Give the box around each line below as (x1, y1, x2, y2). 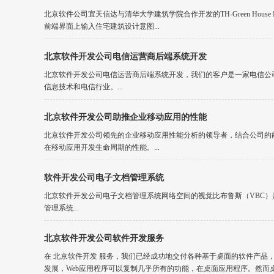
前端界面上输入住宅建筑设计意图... (44, 22, 160, 31)
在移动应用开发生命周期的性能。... (44, 143, 160, 152)
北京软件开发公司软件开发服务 (44, 234, 164, 243)
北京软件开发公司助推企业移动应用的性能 (44, 113, 207, 122)
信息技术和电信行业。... (44, 83, 123, 91)
